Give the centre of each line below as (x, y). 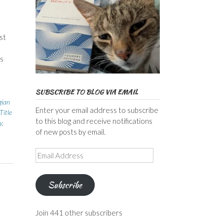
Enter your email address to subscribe (97, 110)
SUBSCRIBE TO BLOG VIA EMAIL (87, 92)
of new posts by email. (70, 131)
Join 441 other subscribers (79, 212)
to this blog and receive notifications (94, 121)
